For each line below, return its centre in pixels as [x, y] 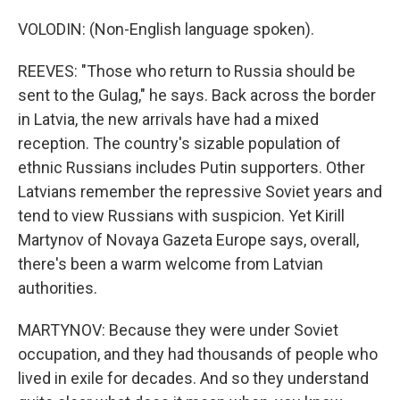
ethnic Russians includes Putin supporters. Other [192, 167]
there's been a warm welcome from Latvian [171, 264]
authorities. [58, 288]
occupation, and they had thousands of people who [198, 354]
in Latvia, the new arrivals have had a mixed [168, 119]
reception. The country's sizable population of [179, 143]
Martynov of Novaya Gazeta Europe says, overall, [188, 240]
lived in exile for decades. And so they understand [193, 378]
